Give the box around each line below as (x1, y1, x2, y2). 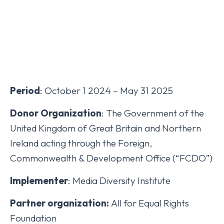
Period (10, 84, 40, 97)
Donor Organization (10, 107, 101, 119)
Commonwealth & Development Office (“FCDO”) (10, 152, 212, 164)
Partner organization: (10, 197, 111, 209)
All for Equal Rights (111, 197, 189, 209)
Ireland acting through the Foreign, (10, 137, 152, 149)
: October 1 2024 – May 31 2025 (40, 84, 173, 97)
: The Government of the (101, 107, 204, 119)
